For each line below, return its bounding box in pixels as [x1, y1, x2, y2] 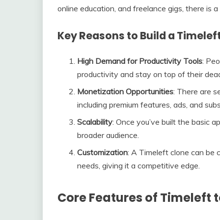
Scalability [77, 116, 112, 127]
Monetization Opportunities [77, 86, 173, 96]
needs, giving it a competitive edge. [77, 160, 200, 170]
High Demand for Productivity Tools [77, 55, 202, 66]
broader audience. [77, 130, 139, 140]
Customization [77, 147, 128, 157]
